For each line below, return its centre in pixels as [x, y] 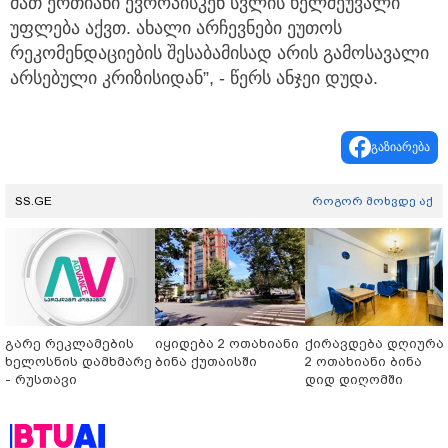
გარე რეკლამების [69, 343]
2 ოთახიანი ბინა [363, 361]
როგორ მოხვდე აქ [372, 200]
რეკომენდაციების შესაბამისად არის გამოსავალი [219, 52]
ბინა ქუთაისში [206, 361]
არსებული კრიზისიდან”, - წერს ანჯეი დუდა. [194, 77]
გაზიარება [400, 146]
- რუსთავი [41, 379]
